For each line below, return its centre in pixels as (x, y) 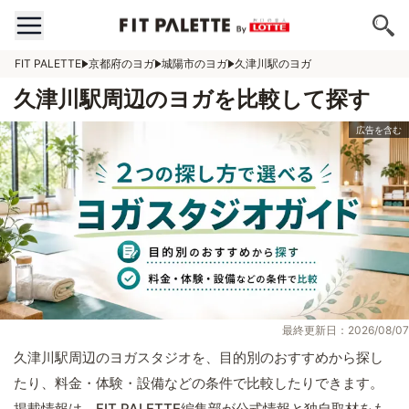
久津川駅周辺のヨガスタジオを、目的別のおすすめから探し (199, 358)
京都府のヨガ (121, 63)
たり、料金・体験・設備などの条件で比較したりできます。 (199, 383)
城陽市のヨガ (194, 63)
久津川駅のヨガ (273, 63)
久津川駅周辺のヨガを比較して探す (192, 99)
